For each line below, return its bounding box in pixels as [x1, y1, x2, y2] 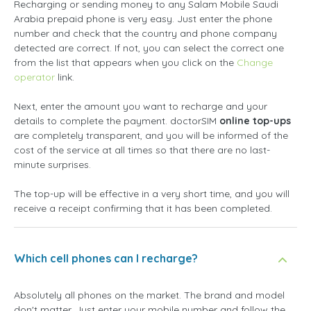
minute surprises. [14, 158, 91, 171]
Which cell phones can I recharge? [14, 251, 198, 265]
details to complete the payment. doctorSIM [14, 115, 219, 127]
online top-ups [219, 115, 291, 127]
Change [237, 56, 273, 69]
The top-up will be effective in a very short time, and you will [14, 187, 289, 200]
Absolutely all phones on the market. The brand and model [14, 289, 285, 301]
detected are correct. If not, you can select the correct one [14, 42, 284, 54]
